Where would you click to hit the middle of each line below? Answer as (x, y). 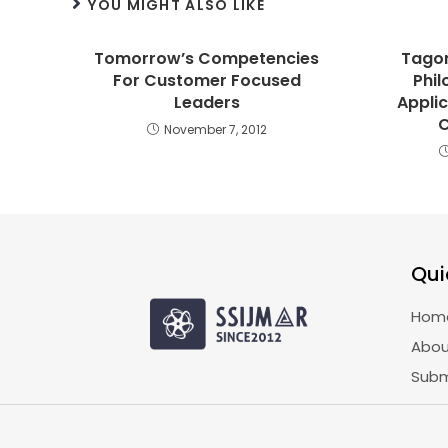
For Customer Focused (206, 80)
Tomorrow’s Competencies (207, 58)
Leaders (206, 102)
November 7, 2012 (215, 129)
